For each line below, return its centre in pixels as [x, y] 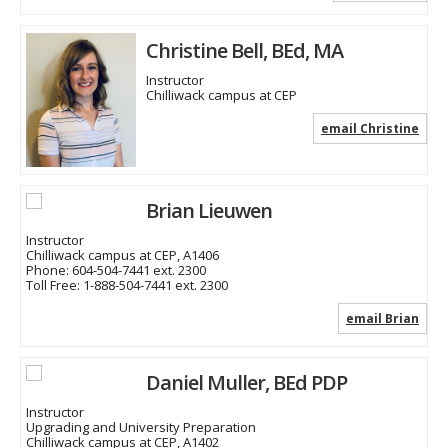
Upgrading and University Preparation [141, 427]
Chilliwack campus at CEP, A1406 [122, 255]
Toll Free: [54, 285]
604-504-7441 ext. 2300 [139, 270]
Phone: [49, 270]
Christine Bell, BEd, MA [244, 51]
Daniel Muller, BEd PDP [246, 383]
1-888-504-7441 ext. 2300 [155, 285]
